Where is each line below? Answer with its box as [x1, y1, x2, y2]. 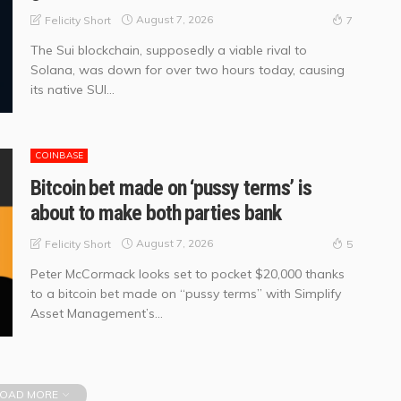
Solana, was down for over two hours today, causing [30, 61, 345, 78]
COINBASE [35, 149, 83, 161]
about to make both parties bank [30, 200, 281, 226]
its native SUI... [30, 81, 115, 98]
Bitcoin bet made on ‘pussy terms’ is [30, 175, 312, 200]
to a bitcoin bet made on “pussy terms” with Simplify [30, 285, 341, 302]
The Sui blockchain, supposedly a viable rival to [30, 41, 307, 58]
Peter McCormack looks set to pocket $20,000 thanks [30, 265, 345, 282]
